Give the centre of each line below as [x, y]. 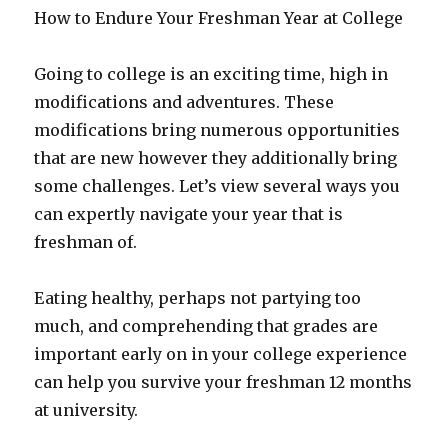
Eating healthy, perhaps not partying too [198, 298]
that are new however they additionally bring [216, 158]
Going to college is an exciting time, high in [211, 74]
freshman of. [86, 242]
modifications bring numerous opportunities [217, 130]
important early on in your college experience [221, 354]
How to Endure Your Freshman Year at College [221, 18]
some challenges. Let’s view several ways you [217, 186]
